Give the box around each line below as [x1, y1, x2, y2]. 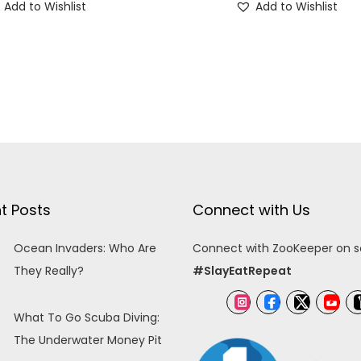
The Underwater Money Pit [13, 331, 162, 348]
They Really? [13, 262, 84, 279]
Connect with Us [193, 199, 310, 220]
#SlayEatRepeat [193, 262, 292, 279]
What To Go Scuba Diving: [13, 309, 160, 326]
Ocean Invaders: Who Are [13, 239, 156, 256]
